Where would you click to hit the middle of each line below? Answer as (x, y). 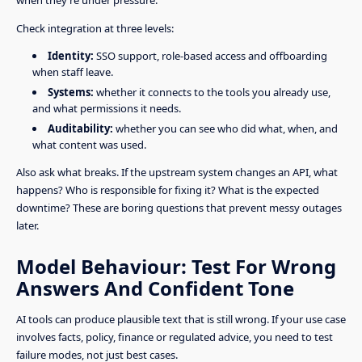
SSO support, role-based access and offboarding (210, 55)
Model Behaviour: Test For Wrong (176, 267)
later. (27, 225)
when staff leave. (72, 72)
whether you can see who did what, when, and (225, 128)
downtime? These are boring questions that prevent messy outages (179, 208)
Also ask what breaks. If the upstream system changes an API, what (177, 172)
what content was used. (89, 145)
